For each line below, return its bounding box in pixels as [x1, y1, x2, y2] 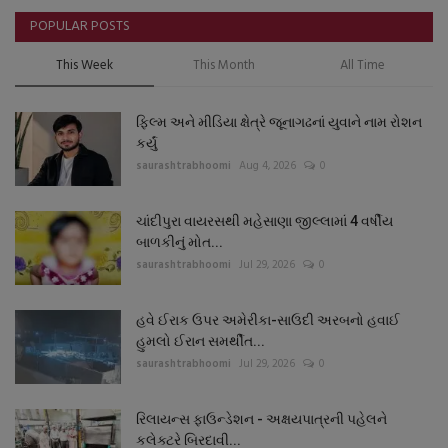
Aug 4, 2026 [239, 156, 296, 175]
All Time [340, 54, 386, 76]
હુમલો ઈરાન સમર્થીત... [136, 332, 265, 349]
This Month [192, 54, 255, 76]
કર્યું [136, 134, 157, 151]
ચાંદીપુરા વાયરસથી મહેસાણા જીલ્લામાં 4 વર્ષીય [136, 212, 393, 229]
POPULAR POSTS [30, 14, 130, 38]
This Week [56, 54, 114, 76]
